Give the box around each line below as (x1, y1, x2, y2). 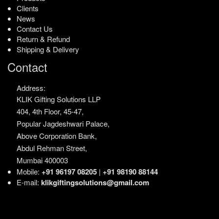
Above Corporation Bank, (17, 131, 97, 141)
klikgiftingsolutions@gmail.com (41, 177, 149, 188)
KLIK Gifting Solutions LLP (17, 94, 101, 105)
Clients (17, 3, 39, 14)
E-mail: (17, 177, 41, 188)
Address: (17, 83, 45, 93)
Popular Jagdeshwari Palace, (17, 118, 109, 129)
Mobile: (17, 166, 42, 177)
